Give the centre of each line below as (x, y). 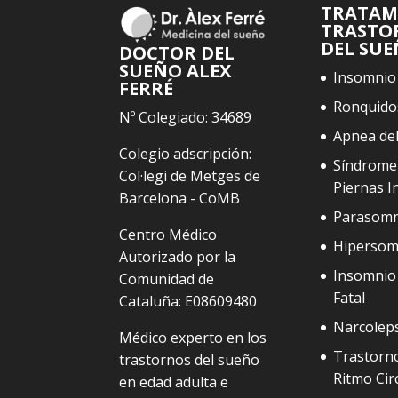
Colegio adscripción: (186, 154)
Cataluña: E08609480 (188, 302)
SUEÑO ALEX (175, 71)
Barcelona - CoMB (180, 199)
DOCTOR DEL (177, 53)
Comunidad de (167, 279)
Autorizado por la (178, 257)
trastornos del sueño (190, 360)
